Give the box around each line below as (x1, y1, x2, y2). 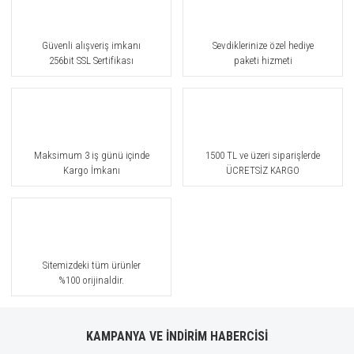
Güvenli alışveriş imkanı (42, 40, 141, 51)
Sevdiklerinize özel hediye (212, 40, 314, 51)
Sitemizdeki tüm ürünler (42, 259, 141, 271)
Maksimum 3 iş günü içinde (33, 149, 149, 161)
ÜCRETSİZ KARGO (226, 164, 299, 176)
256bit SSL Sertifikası (49, 55, 134, 66)
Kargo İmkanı (62, 164, 120, 176)
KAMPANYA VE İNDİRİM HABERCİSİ (86, 329, 268, 344)
